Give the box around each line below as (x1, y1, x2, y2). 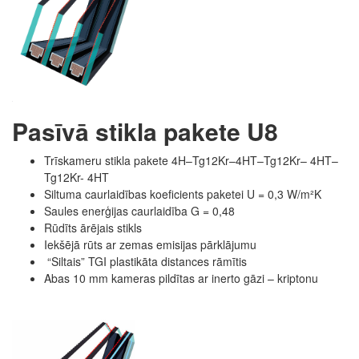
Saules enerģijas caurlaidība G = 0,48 (44, 202, 235, 219)
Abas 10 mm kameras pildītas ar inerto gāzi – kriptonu (44, 269, 318, 286)
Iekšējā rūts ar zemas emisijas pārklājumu (44, 236, 256, 252)
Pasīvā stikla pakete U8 (12, 113, 278, 148)
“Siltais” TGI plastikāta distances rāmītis (44, 252, 247, 269)
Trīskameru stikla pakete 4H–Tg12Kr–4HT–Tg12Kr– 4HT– (44, 151, 338, 168)
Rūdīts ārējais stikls (44, 219, 142, 236)
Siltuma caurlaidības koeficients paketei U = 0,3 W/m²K (44, 185, 321, 202)
